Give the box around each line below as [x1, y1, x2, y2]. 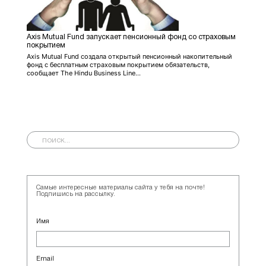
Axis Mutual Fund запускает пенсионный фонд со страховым [27, 33, 236, 40]
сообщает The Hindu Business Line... [27, 68, 141, 77]
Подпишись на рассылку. [36, 191, 115, 197]
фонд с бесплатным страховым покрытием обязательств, [27, 60, 210, 69]
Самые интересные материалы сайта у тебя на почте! [36, 184, 205, 191]
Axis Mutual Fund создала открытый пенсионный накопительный [27, 52, 232, 61]
